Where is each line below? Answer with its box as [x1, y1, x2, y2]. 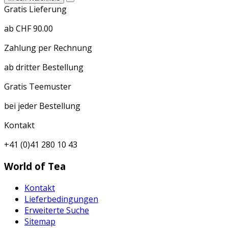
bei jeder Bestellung [4, 100, 80, 112]
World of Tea [4, 159, 66, 173]
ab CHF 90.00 [4, 23, 53, 35]
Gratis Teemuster [4, 81, 71, 93]
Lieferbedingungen [24, 193, 98, 205]
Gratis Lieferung [4, 4, 67, 15]
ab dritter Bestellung [4, 62, 83, 73]
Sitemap [24, 215, 55, 227]
